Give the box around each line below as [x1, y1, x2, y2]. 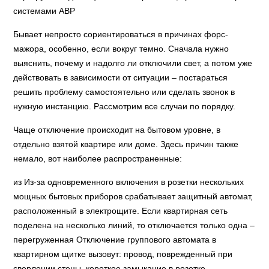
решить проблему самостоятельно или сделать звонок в [13, 87, 235, 97]
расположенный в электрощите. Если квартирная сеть [13, 206, 228, 216]
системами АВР [13, 6, 76, 16]
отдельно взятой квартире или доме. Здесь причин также [13, 139, 239, 149]
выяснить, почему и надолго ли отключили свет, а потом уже [13, 58, 253, 68]
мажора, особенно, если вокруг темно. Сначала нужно [13, 44, 229, 53]
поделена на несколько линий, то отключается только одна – [13, 220, 255, 230]
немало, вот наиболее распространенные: [13, 154, 183, 163]
